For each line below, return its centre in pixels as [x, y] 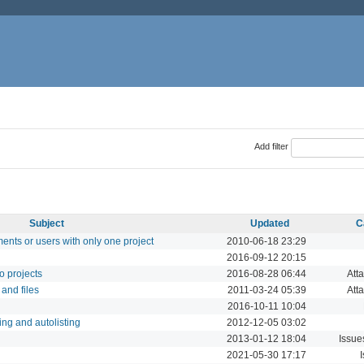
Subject [46, 223]
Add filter [271, 147]
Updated [270, 223]
